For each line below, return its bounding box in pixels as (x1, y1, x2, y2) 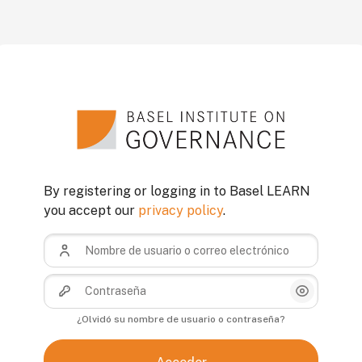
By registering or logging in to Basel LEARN (44, 183, 310, 200)
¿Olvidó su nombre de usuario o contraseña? (77, 313, 285, 325)
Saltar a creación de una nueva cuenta (43, 94, 274, 110)
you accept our (44, 203, 138, 219)
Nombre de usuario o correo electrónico (43, 234, 236, 247)
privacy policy (138, 203, 223, 219)
